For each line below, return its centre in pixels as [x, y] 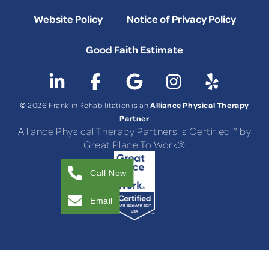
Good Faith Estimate [134, 49]
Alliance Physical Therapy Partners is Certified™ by [134, 131]
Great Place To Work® [134, 144]
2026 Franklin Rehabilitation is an [89, 105]
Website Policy [68, 18]
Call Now [108, 173]
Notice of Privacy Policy [181, 18]
